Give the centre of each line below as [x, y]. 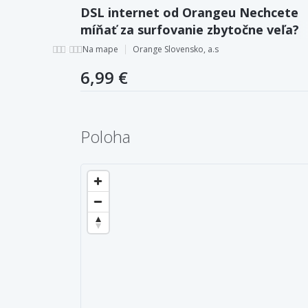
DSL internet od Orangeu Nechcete [189, 12]
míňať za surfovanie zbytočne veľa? [190, 29]
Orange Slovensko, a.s [176, 49]
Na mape [100, 49]
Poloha [106, 136]
